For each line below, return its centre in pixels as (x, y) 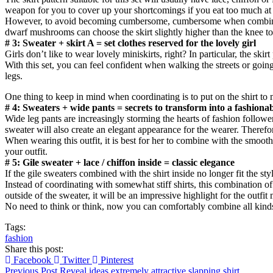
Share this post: (34, 249)
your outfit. (26, 152)
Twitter (76, 260)
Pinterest (117, 260)
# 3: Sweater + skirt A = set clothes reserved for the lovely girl (130, 43)
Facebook (32, 260)
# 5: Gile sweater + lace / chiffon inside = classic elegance (120, 163)
